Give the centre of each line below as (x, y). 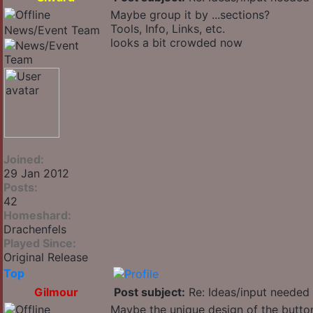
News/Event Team (52, 30)
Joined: (24, 160)
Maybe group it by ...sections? (190, 15)
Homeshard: (37, 216)
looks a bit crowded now (176, 43)
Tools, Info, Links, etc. (168, 29)
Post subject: (150, 292)
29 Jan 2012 (36, 174)
